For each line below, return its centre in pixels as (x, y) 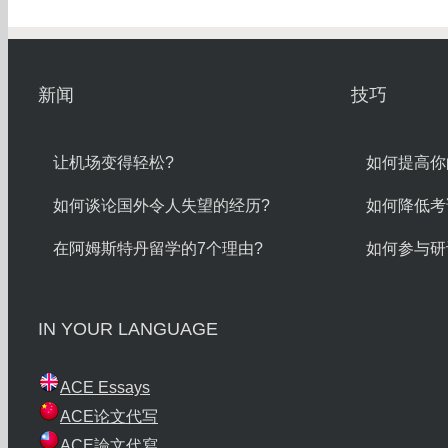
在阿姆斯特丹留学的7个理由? (158, 248)
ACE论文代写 (109, 416)
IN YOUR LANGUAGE (128, 328)
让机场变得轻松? (113, 162)
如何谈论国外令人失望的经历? (161, 205)
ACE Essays (105, 387)
